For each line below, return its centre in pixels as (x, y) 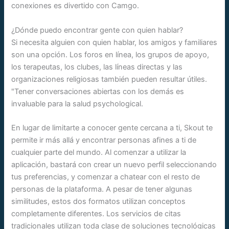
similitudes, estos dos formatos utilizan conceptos (99, 201)
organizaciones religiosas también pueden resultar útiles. (109, 79)
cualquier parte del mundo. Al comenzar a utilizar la (99, 152)
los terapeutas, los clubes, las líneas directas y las (97, 67)
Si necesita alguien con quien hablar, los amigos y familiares (114, 42)
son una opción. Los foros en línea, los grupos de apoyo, (110, 54)
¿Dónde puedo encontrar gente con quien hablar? (97, 30)
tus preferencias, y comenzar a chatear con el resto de (106, 177)
